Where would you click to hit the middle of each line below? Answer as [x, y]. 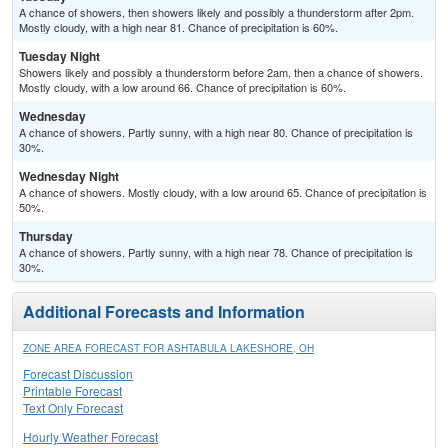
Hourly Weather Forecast [90, 437]
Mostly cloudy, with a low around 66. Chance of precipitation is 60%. [182, 87]
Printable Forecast [72, 391]
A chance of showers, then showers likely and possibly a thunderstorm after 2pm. [216, 12]
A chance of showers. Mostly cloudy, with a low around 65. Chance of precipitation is [223, 192]
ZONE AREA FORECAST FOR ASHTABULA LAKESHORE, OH [168, 348]
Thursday [46, 236]
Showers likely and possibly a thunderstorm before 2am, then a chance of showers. [221, 72]
